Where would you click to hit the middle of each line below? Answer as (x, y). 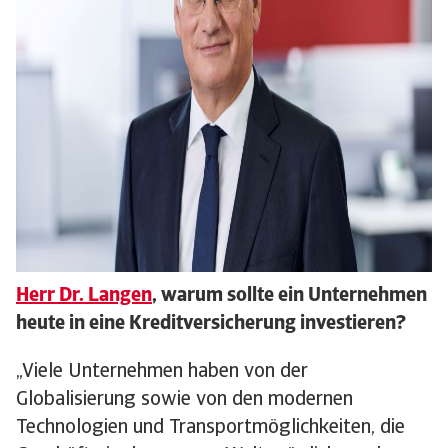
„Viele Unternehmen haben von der (162, 372)
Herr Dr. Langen (84, 296)
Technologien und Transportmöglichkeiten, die (210, 428)
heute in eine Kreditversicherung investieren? (211, 324)
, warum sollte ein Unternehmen (289, 296)
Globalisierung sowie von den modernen (184, 400)
